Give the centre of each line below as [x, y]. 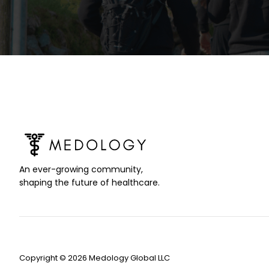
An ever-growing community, [81, 169]
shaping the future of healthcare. [89, 182]
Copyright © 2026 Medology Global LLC [95, 258]
